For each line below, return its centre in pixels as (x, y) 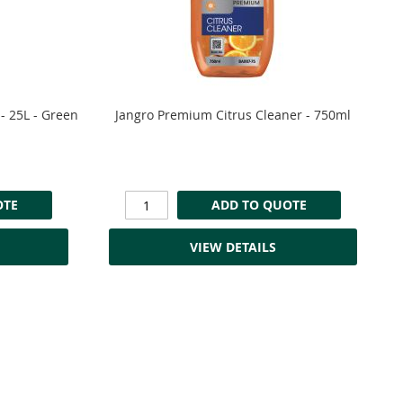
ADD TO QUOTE (259, 205)
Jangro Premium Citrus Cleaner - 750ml (233, 115)
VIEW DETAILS (233, 246)
